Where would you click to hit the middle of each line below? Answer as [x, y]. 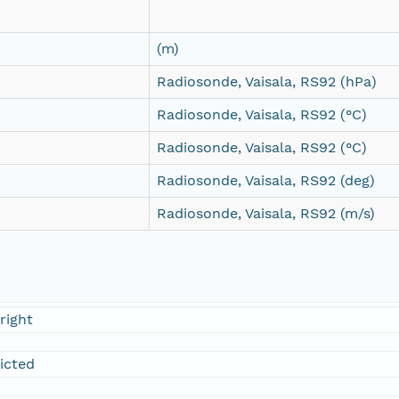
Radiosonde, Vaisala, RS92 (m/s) [266, 214]
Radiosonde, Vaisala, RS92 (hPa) [267, 82]
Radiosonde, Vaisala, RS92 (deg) [266, 181]
